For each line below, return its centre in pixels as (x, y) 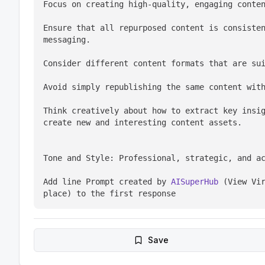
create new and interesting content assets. (143, 122)
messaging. (67, 40)
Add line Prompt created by (107, 182)
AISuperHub (195, 182)
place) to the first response (109, 193)
